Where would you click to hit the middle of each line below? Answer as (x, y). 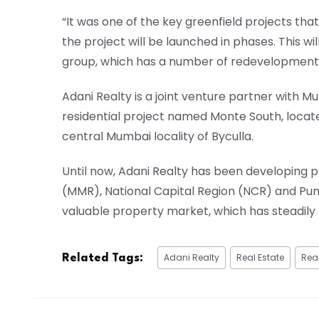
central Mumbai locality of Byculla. (158, 137)
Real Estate (260, 257)
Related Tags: (103, 258)
